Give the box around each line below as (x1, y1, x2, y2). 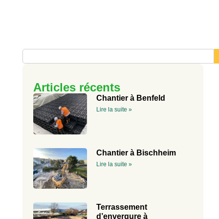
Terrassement (96, 203, 148, 212)
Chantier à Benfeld (96, 93, 166, 102)
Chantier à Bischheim (96, 148, 176, 157)
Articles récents (33, 80, 121, 94)
